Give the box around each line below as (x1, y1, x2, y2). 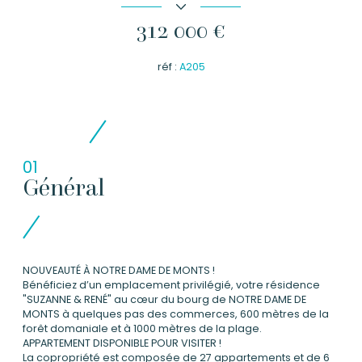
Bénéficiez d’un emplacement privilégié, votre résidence (23, 278, 320, 293)
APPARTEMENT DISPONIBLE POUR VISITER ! (23, 336, 221, 351)
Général (23, 171, 104, 202)
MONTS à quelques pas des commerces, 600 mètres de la (23, 307, 329, 322)
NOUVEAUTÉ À (23, 263, 93, 278)
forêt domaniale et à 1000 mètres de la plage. (23, 322, 262, 336)
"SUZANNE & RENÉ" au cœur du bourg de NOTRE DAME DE (23, 293, 306, 307)
